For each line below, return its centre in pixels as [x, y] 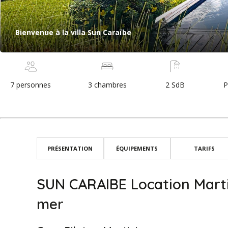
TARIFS [204, 148]
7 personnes [31, 84]
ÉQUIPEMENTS [137, 148]
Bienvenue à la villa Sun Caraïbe [73, 32]
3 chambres [107, 84]
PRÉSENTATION [70, 148]
